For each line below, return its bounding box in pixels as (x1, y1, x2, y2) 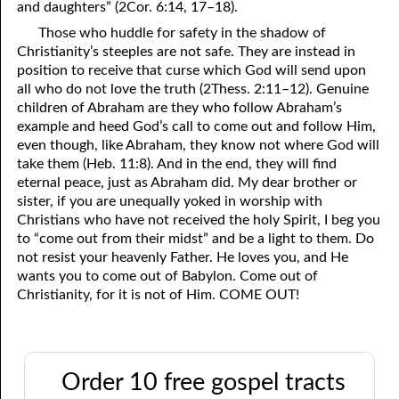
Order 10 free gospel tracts (61, 370, 346, 395)
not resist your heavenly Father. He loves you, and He (17, 249, 349, 265)
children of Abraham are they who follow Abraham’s (17, 100, 343, 115)
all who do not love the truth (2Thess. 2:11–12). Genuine (17, 81, 370, 96)
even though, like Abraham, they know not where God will (17, 137, 380, 152)
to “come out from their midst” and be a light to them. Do (17, 231, 375, 246)
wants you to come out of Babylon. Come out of (17, 268, 319, 283)
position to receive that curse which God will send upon (17, 62, 367, 77)
